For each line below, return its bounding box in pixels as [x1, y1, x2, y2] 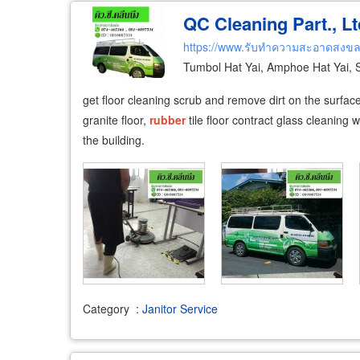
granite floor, [83, 112, 149, 128]
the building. [83, 132, 145, 148]
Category [83, 300, 129, 317]
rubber [149, 112, 186, 128]
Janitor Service [142, 300, 218, 317]
